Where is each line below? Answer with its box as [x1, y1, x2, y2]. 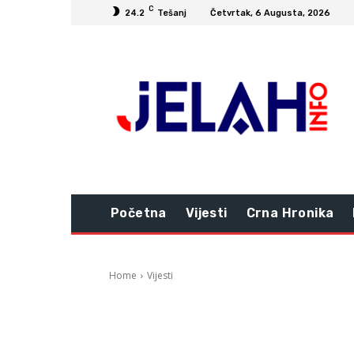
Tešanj [157, 7, 186, 18]
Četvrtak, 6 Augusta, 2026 [210, 7, 330, 18]
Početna [111, 205, 167, 221]
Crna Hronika [246, 205, 334, 221]
